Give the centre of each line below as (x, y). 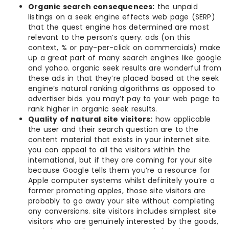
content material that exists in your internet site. (120, 139)
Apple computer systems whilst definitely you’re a (121, 180)
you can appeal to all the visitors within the (109, 150)
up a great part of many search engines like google (125, 58)
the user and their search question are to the (113, 129)
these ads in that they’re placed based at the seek (124, 78)
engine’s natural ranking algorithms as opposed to (122, 88)
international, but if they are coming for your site (120, 160)
